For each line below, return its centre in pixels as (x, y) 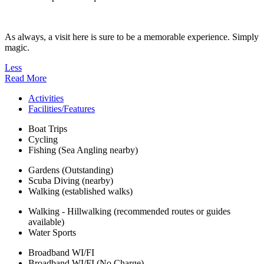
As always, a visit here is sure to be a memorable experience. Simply (132, 37)
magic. (17, 48)
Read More (26, 78)
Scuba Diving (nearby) (71, 181)
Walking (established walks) (80, 192)
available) (46, 222)
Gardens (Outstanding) (71, 170)
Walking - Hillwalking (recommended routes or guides (129, 212)
